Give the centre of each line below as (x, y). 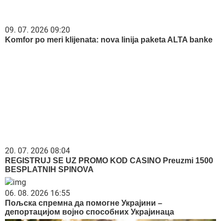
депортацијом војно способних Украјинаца (90, 212)
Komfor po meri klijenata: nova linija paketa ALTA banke (109, 39)
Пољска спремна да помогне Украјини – (84, 203)
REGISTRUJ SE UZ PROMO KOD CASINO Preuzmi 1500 (109, 160)
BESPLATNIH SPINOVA (49, 169)
